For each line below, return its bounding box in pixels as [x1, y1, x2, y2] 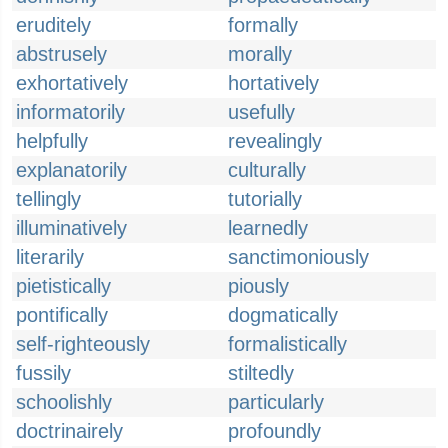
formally [228, 14, 298, 36]
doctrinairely [16, 420, 123, 442]
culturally [228, 159, 306, 181]
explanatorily [16, 159, 127, 181]
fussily [16, 362, 71, 384]
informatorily [16, 101, 125, 123]
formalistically [228, 333, 347, 355]
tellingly [16, 188, 81, 210]
